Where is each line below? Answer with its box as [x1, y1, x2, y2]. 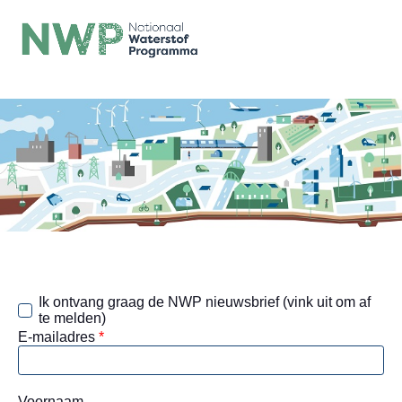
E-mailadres [18, 328, 99, 345]
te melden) [39, 310, 106, 326]
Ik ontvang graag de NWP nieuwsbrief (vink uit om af [39, 293, 371, 310]
